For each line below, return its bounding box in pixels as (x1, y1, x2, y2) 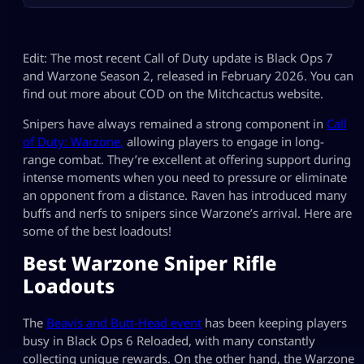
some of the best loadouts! (23, 223, 171, 240)
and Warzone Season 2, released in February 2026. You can (23, 67, 353, 84)
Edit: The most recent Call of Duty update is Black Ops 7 (23, 50, 333, 67)
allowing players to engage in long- (123, 133, 324, 150)
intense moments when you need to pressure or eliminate (23, 169, 347, 186)
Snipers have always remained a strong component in (23, 115, 327, 132)
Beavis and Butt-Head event (46, 314, 201, 331)
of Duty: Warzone (23, 133, 120, 150)
